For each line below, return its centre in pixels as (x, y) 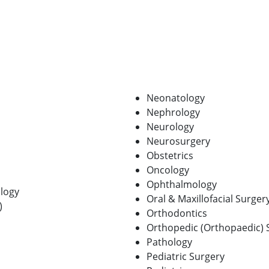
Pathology (169, 242)
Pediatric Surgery (186, 256)
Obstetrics (170, 155)
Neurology (170, 126)
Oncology (168, 170)
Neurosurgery (178, 141)
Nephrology (173, 112)
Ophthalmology (182, 184)
